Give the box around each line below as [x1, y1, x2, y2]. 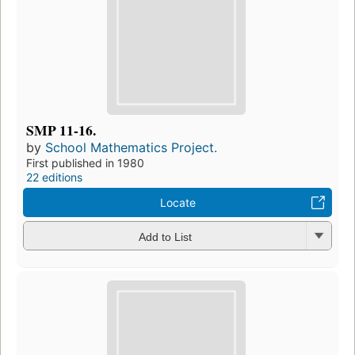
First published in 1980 [26, 156, 144, 170]
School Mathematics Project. [45, 139, 217, 156]
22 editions [26, 170, 82, 185]
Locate [159, 196, 196, 210]
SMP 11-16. [26, 120, 96, 141]
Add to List [138, 230, 192, 243]
